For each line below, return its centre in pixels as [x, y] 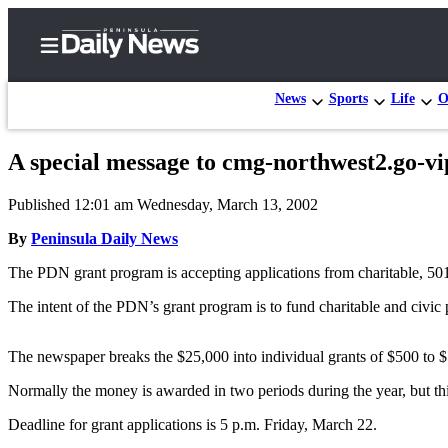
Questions [136, 411]
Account [130, 329]
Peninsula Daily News [104, 238]
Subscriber [108, 217]
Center [91, 239]
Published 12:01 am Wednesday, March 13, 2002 [163, 204]
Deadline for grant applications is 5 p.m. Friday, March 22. [192, 424]
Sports [348, 98]
